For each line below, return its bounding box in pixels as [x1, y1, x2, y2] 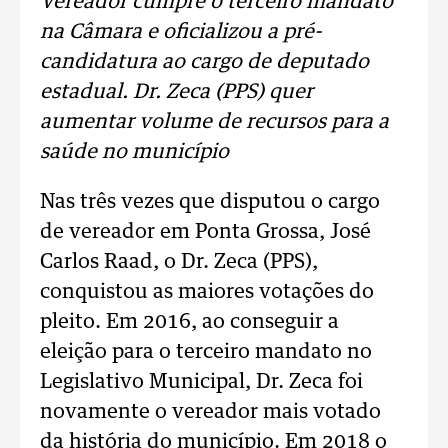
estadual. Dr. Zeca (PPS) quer [40, 82, 313, 102]
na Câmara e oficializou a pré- [40, 22, 322, 42]
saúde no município [40, 142, 229, 162]
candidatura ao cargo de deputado [40, 52, 369, 72]
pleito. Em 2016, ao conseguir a [40, 312, 339, 332]
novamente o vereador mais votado [40, 402, 381, 422]
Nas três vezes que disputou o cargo [40, 192, 380, 212]
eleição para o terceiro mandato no [40, 342, 372, 362]
